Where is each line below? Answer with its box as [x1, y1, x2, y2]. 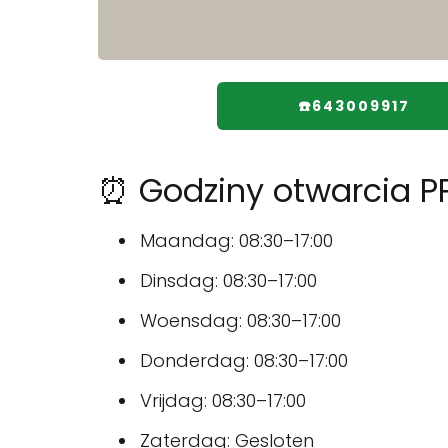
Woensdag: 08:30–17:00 [140, 308, 341, 334]
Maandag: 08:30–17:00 [140, 228, 333, 254]
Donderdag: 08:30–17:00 [140, 348, 348, 374]
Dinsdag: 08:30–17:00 [140, 268, 317, 294]
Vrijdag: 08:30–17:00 [140, 388, 306, 414]
